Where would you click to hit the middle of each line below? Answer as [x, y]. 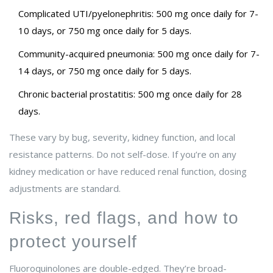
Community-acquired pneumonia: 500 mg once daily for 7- [139, 54]
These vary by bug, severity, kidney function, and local [122, 137]
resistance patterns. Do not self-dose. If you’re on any [123, 154]
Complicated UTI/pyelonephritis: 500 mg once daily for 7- [138, 14]
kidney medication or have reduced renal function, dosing [128, 172]
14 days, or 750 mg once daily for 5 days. [105, 71]
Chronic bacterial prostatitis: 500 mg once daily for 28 [130, 94]
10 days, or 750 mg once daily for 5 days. [105, 31]
